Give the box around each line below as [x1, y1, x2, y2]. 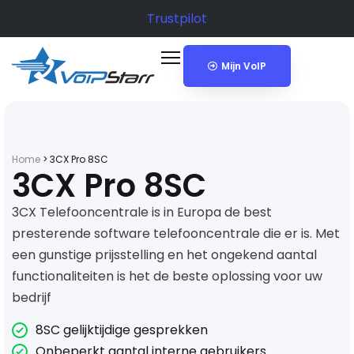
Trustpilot [147, 9, 207, 28]
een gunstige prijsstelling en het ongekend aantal [12, 245, 317, 264]
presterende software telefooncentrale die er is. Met [12, 224, 340, 243]
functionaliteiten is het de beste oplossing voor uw [12, 266, 322, 285]
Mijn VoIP [220, 59, 266, 73]
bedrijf [12, 288, 51, 307]
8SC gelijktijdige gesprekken [36, 321, 208, 340]
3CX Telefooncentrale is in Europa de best [12, 202, 272, 221]
